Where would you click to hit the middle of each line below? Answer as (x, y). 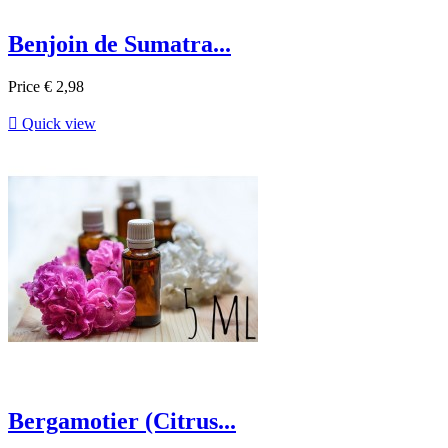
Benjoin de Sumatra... (119, 43)
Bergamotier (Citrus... (122, 420)
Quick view (57, 123)
